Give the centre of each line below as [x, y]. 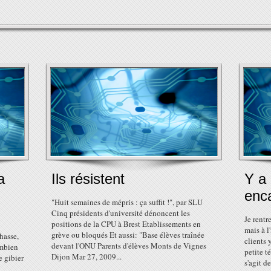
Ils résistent [88, 179]
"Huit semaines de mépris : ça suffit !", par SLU [127, 202]
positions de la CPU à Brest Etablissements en [126, 224]
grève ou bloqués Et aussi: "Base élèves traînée [128, 235]
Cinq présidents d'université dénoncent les [121, 213]
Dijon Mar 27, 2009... [87, 256]
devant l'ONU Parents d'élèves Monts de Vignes [129, 246]
